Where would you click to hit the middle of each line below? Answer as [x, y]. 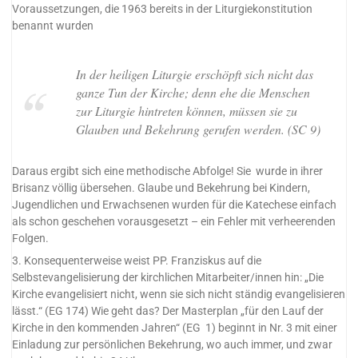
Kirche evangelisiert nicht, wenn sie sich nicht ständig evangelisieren [179, 295]
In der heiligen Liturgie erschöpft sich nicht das [194, 74]
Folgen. [31, 239]
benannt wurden [53, 26]
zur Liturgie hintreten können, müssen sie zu [186, 111]
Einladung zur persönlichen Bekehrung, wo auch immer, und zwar [173, 345]
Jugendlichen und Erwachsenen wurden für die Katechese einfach [175, 205]
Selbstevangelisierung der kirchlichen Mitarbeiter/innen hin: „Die [168, 278]
